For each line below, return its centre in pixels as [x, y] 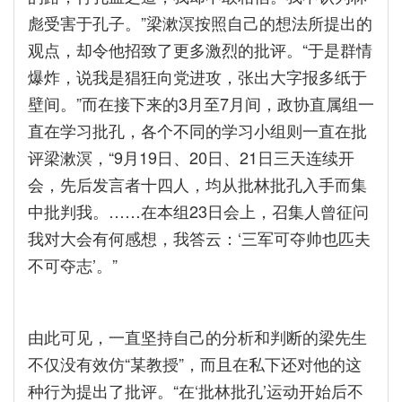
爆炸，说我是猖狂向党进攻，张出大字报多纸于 [197, 76]
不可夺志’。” [73, 265]
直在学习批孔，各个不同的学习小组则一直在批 [197, 130]
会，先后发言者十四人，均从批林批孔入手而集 [197, 184]
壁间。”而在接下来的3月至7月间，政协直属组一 [201, 103]
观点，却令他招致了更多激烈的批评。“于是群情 [200, 49]
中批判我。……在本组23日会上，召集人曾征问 [198, 211]
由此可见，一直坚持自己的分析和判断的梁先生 [197, 336]
